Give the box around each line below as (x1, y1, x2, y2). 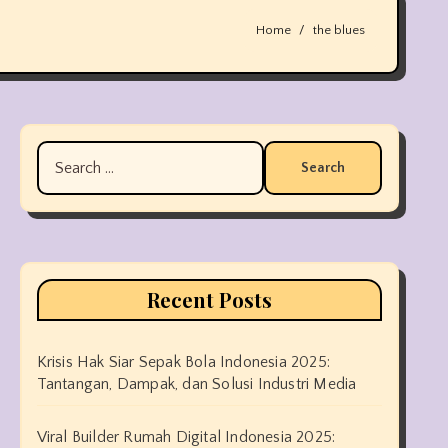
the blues (313, 22, 365, 37)
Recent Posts (146, 286, 272, 313)
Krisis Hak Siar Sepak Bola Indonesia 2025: (36, 353, 331, 371)
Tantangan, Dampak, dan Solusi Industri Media (36, 375, 357, 393)
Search (35, 145, 82, 163)
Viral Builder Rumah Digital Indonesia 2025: (36, 428, 336, 446)
